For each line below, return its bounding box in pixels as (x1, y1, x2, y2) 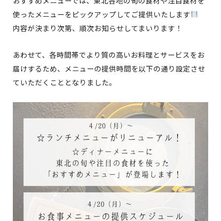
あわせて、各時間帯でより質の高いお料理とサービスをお (13, 49, 205, 60)
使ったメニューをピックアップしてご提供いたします (13, 8, 190, 19)
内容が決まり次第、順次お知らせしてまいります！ (13, 22, 183, 33)
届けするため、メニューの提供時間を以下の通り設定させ (13, 63, 205, 74)
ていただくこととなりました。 (13, 76, 116, 87)
